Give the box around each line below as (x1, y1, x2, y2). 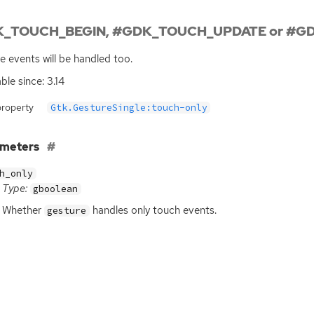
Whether (1, 203, 44, 217)
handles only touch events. (89, 203, 217, 217)
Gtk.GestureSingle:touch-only (50, 101, 207, 114)
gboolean (33, 182, 78, 195)
